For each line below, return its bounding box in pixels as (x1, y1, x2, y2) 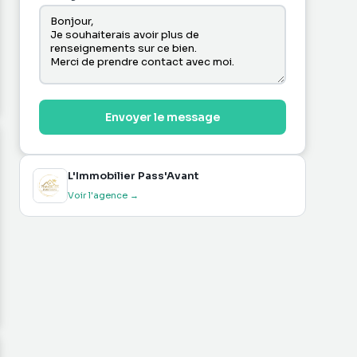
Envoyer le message (105, 110, 220, 124)
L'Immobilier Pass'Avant (68, 169, 199, 182)
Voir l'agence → (68, 190, 139, 201)
